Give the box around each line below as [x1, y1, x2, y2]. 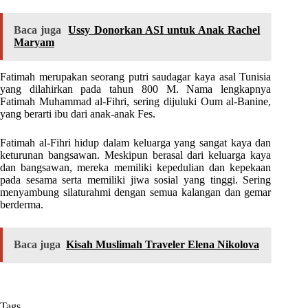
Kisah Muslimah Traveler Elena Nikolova [66, 239, 259, 251]
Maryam [14, 36, 54, 49]
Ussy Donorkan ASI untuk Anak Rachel [68, 24, 261, 36]
